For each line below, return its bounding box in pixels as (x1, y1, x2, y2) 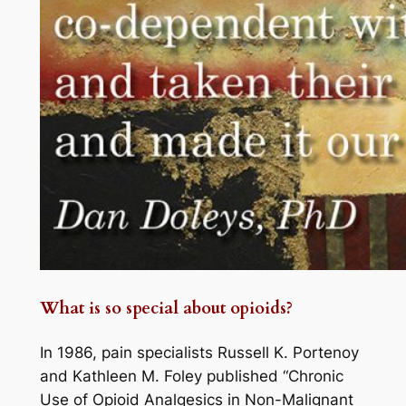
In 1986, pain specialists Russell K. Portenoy (39, 343, 359, 362)
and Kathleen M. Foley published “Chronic (39, 367, 343, 386)
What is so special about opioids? (39, 296, 293, 320)
